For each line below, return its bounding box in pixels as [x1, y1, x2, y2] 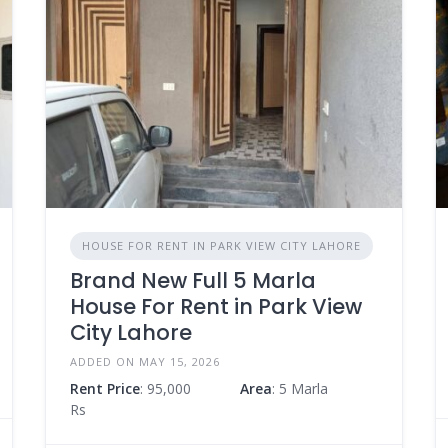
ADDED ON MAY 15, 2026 [69, 353, 220, 369]
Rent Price [69, 378, 140, 398]
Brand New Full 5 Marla [69, 265, 316, 295]
